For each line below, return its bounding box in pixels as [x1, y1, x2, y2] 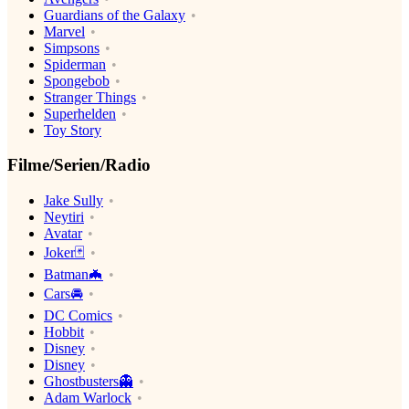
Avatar [44, 225, 82, 242]
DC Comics [44, 308, 112, 324]
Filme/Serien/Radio [7, 155, 151, 175]
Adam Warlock [44, 390, 131, 406]
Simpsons [44, 39, 100, 56]
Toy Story [44, 121, 101, 138]
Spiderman [44, 56, 106, 72]
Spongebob [44, 72, 110, 89]
